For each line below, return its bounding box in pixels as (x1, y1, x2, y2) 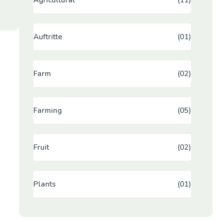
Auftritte (33, 31, 62, 42)
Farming (33, 105, 62, 115)
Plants (33, 179, 56, 189)
